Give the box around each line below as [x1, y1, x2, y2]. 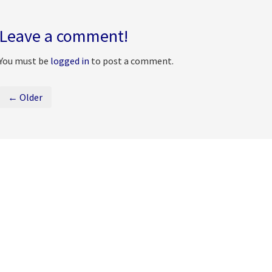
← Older [7, 91, 42, 103]
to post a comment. [89, 55, 174, 67]
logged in [50, 55, 89, 67]
